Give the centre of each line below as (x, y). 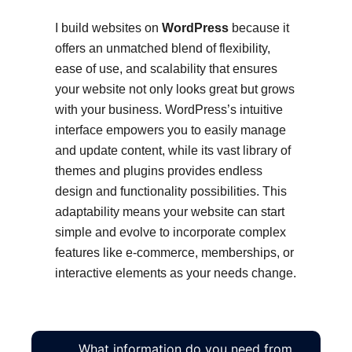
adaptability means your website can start (170, 212)
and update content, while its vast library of (173, 150)
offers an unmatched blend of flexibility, (163, 48)
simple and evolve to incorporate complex (170, 232)
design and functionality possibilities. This (171, 191)
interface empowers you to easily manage (170, 130)
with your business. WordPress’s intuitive (169, 110)
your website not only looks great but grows (175, 89)
